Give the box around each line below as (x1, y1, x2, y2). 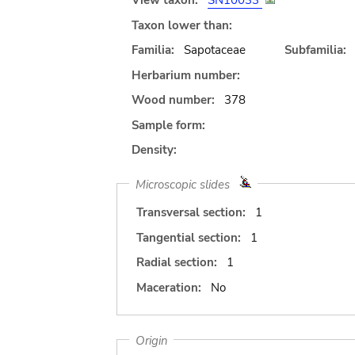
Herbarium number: (132, 67, 240, 83)
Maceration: (136, 279, 201, 296)
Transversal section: (136, 204, 246, 220)
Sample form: (132, 116, 205, 133)
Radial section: (136, 254, 217, 270)
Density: (132, 142, 177, 158)
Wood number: (132, 92, 215, 108)
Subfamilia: (284, 42, 346, 58)
